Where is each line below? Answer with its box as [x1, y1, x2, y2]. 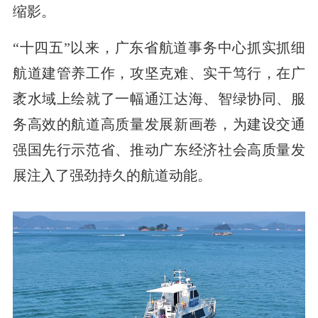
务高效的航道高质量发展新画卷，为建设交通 [12, 116, 306, 132]
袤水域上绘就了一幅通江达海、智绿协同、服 [12, 90, 306, 106]
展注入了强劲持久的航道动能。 [12, 167, 212, 183]
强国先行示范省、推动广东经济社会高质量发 [12, 141, 306, 158]
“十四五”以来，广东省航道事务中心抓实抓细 [12, 39, 306, 55]
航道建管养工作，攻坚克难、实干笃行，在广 [12, 65, 306, 81]
